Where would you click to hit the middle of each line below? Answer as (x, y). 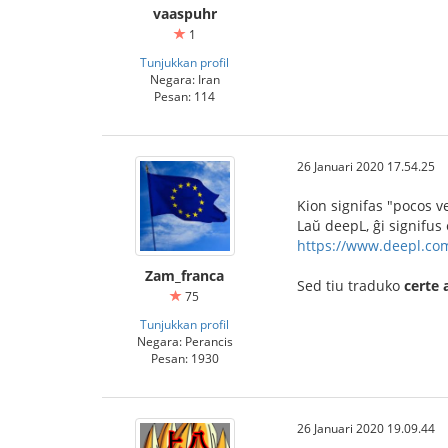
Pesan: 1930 (184, 358)
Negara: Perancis (184, 341)
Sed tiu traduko (350, 285)
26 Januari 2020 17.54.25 (366, 166)
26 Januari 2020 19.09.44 (366, 428)
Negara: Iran (184, 79)
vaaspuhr (184, 13)
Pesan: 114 (184, 96)
